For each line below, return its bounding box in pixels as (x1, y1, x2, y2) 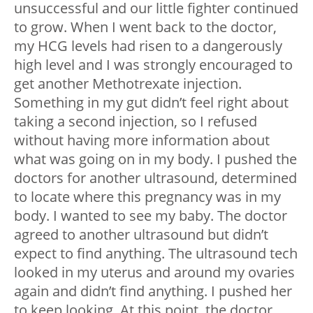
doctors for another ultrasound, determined (14, 168, 297, 187)
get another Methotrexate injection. (14, 73, 242, 93)
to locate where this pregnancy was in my (14, 187, 281, 206)
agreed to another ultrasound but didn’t (14, 224, 268, 244)
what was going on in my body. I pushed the (14, 149, 297, 168)
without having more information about (14, 130, 270, 150)
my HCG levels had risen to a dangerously (14, 36, 282, 55)
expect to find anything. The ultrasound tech (14, 243, 298, 263)
